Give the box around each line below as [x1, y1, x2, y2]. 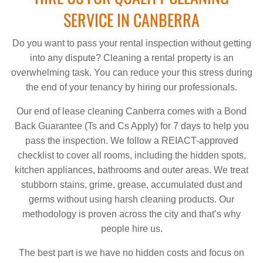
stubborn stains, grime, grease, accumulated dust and [21, 179, 242, 190]
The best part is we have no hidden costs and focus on [19, 247, 244, 258]
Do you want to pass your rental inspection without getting [12, 38, 251, 48]
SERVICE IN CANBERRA [63, 7, 200, 32]
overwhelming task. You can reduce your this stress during [11, 67, 252, 77]
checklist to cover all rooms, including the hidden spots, [17, 150, 246, 160]
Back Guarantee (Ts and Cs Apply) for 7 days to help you [14, 120, 249, 131]
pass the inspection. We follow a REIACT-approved [25, 135, 238, 146]
